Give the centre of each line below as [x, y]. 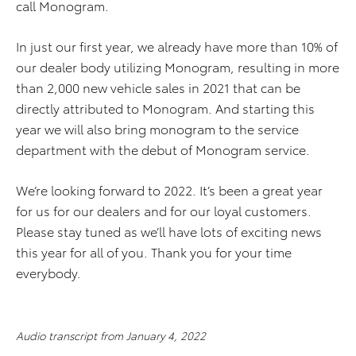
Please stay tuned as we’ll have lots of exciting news [169, 231]
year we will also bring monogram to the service [157, 128]
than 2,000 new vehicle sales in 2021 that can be [158, 87]
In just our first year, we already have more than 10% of [177, 46]
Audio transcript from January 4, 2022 [111, 335]
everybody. [48, 272]
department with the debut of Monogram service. [163, 149]
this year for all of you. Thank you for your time [154, 252]
